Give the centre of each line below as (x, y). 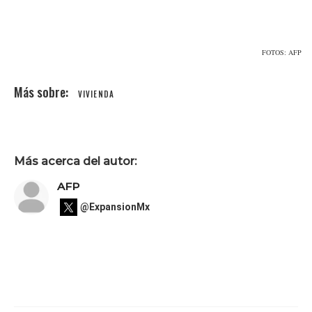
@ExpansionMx (115, 207)
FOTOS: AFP (282, 53)
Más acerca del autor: (75, 161)
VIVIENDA (96, 94)
